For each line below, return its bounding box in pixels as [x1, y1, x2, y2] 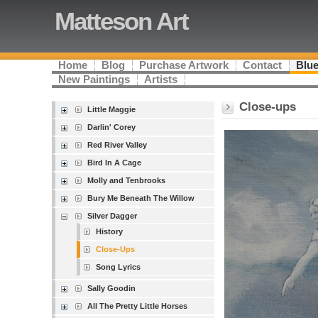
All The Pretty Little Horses [87, 302, 188, 310]
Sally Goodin [87, 284, 136, 292]
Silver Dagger [87, 212, 138, 220]
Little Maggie [87, 105, 136, 114]
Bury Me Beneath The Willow [87, 194, 195, 202]
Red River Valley [87, 141, 148, 149]
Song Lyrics [96, 263, 141, 271]
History [96, 227, 124, 236]
